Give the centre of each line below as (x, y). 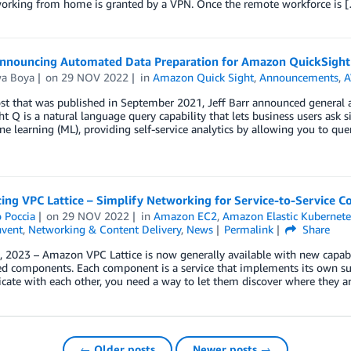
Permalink (249, 230)
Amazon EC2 (186, 216)
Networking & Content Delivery (104, 230)
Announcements (299, 77)
